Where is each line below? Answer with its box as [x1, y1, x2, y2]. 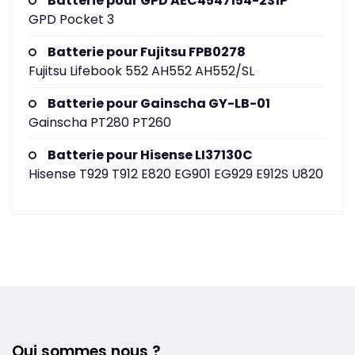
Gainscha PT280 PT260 [29, 113, 171, 132]
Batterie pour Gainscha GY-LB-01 [48, 94, 270, 113]
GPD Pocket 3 [29, 10, 114, 29]
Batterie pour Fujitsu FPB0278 [48, 42, 246, 61]
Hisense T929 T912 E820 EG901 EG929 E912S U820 [29, 164, 323, 183]
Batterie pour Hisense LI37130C [48, 145, 253, 164]
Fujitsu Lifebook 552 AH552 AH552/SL [29, 61, 254, 80]
